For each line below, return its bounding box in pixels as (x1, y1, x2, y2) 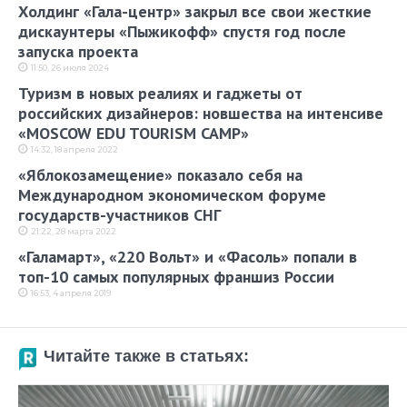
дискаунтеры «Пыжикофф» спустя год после (18, 21, 346, 43)
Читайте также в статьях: (44, 347, 249, 366)
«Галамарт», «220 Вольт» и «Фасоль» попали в (18, 246, 357, 268)
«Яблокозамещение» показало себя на (18, 164, 303, 186)
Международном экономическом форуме (18, 184, 326, 206)
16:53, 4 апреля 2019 (31, 288, 111, 299)
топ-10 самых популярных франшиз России (18, 266, 334, 288)
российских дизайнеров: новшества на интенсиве (18, 103, 383, 124)
